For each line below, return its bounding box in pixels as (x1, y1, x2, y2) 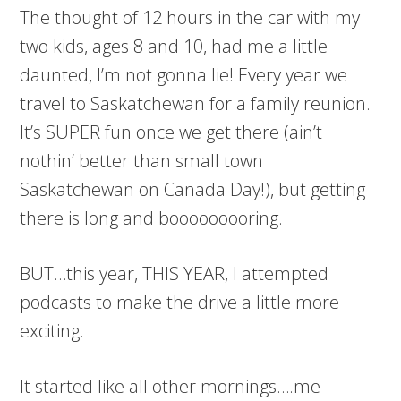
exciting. (20, 319, 85, 343)
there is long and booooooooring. (20, 206, 284, 230)
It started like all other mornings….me (20, 374, 321, 398)
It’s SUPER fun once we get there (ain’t (20, 120, 323, 144)
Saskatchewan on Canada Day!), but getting (20, 177, 366, 201)
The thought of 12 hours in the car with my (20, 5, 361, 30)
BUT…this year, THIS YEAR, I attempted (20, 261, 329, 286)
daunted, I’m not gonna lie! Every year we (20, 63, 348, 87)
